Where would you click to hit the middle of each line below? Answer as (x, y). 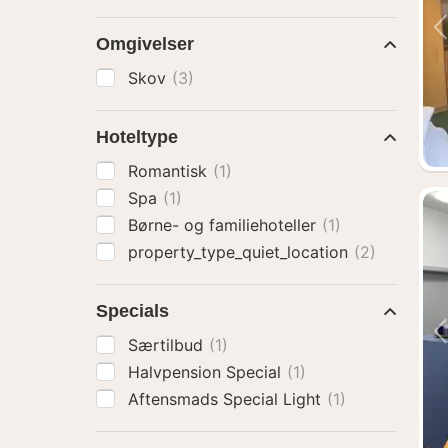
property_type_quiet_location (240, 252)
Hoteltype (137, 137)
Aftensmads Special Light (227, 399)
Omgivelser (145, 44)
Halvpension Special (207, 372)
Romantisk (170, 171)
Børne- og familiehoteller (224, 225)
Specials (132, 311)
